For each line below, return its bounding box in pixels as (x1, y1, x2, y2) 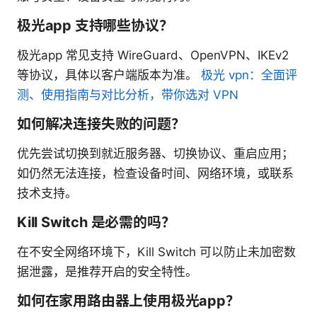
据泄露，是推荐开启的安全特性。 (17, 265, 197, 279)
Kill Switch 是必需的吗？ (17, 214, 175, 231)
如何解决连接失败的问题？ (17, 115, 185, 133)
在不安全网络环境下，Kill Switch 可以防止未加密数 (17, 245, 296, 260)
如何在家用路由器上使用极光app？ (17, 292, 240, 310)
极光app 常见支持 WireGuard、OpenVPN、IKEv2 (17, 48, 289, 63)
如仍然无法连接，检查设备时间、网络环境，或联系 (17, 166, 294, 181)
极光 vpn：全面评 (201, 68, 297, 83)
